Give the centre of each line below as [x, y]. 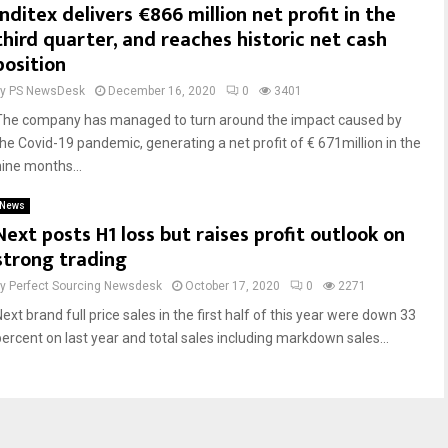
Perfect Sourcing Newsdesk [85, 286]
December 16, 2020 [162, 91]
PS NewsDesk [47, 91]
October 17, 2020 [232, 286]
